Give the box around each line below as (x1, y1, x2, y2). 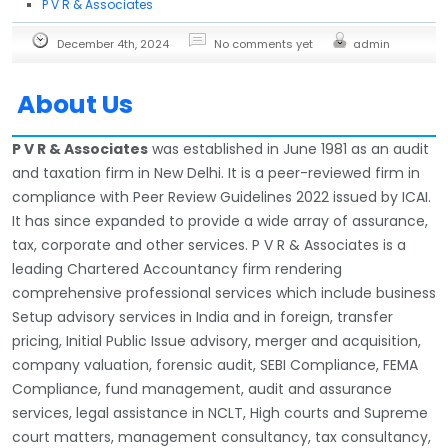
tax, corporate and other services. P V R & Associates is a (12, 234, 406, 255)
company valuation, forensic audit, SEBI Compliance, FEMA (12, 354, 418, 375)
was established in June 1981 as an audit (148, 138, 429, 159)
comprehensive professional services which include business (12, 282, 436, 303)
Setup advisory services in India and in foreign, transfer (12, 306, 393, 327)
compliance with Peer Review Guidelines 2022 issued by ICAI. (12, 186, 431, 207)
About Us (17, 86, 133, 122)
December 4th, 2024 (57, 35, 169, 52)
